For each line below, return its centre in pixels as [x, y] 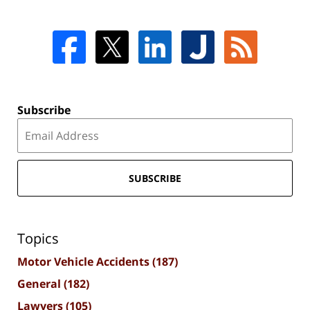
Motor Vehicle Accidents [85, 261]
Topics [38, 238]
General [40, 283]
